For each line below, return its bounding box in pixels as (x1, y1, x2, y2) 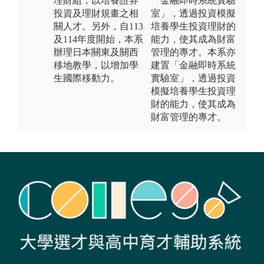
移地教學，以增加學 (54, 60, 138, 70)
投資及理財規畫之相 (54, 8, 138, 18)
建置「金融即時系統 (151, 60, 236, 70)
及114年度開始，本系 (54, 34, 143, 44)
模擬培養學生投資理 (151, 85, 236, 96)
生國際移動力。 (54, 72, 120, 83)
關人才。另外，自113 (54, 21, 143, 31)
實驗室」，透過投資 (151, 72, 236, 83)
